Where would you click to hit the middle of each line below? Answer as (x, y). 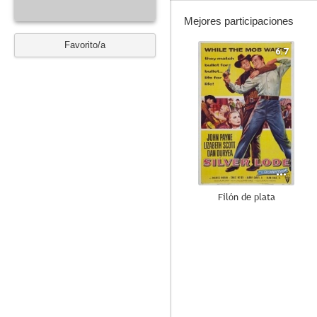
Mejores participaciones (239, 21)
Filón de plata (246, 197)
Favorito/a (85, 45)
